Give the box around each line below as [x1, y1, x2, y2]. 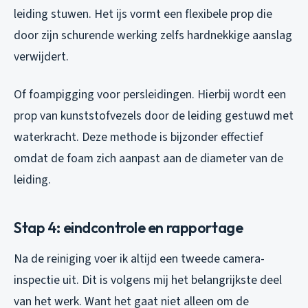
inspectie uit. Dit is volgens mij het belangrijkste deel [14, 272, 282, 289]
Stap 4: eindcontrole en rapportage [14, 218, 243, 238]
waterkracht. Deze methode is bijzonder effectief [14, 129, 263, 146]
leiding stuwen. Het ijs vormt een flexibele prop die [14, 5, 272, 23]
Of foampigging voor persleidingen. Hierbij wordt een [14, 86, 286, 104]
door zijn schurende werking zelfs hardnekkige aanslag [14, 27, 292, 45]
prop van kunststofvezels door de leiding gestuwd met [14, 107, 294, 125]
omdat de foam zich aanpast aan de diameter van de [14, 150, 283, 168]
